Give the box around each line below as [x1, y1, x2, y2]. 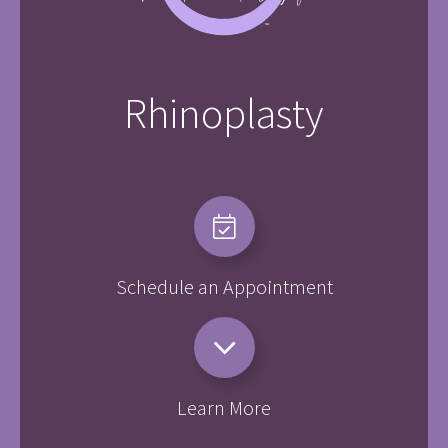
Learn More [177, 395, 271, 422]
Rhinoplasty [124, 86, 324, 141]
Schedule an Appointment [115, 274, 333, 301]
